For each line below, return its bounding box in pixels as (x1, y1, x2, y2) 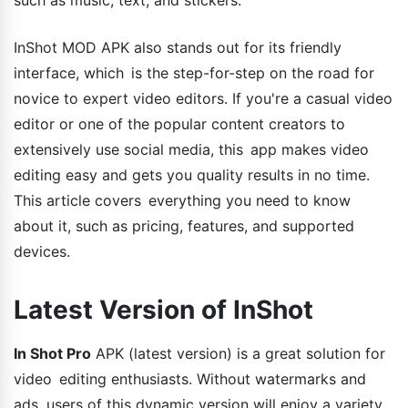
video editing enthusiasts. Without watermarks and (14, 369, 373, 388)
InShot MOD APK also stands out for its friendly (14, 37, 342, 56)
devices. (14, 241, 70, 260)
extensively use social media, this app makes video (14, 139, 369, 158)
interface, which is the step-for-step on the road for (14, 63, 374, 82)
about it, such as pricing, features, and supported (14, 216, 354, 235)
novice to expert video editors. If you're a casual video (14, 88, 393, 107)
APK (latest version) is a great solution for (91, 343, 385, 362)
